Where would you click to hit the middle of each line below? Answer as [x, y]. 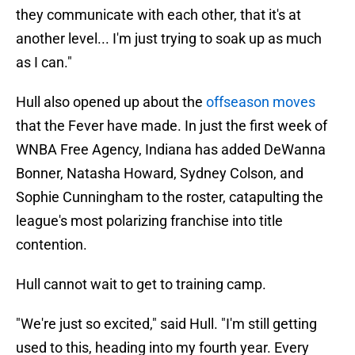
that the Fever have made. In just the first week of [172, 126]
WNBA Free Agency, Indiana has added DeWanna [171, 150]
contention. [52, 245]
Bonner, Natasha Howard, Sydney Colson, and [160, 174]
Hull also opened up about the [111, 102]
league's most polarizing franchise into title [149, 221]
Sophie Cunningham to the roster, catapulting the [170, 197]
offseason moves [261, 102]
